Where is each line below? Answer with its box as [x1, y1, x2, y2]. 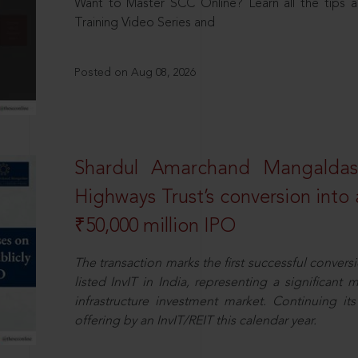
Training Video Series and [74, 17, 215, 30]
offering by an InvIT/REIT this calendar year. [74, 314, 316, 328]
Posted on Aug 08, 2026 [74, 67, 196, 78]
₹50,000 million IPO [74, 217, 236, 237]
